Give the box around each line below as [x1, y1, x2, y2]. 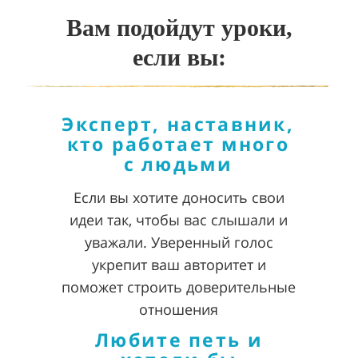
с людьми [123, 151, 233, 177]
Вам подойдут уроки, [66, 14, 292, 41]
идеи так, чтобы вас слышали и [70, 210, 288, 229]
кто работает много [66, 131, 289, 157]
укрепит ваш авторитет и [91, 255, 266, 274]
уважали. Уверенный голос [84, 233, 273, 252]
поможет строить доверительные [62, 277, 296, 296]
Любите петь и [95, 327, 263, 352]
